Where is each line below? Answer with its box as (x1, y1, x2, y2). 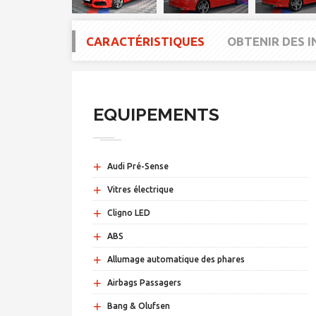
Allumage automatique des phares (107, 255, 245, 265)
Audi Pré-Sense (107, 162, 169, 171)
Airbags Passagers (107, 278, 181, 288)
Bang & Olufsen (107, 301, 170, 311)
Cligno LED (107, 208, 150, 218)
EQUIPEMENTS (93, 104, 219, 126)
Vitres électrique (107, 185, 174, 195)
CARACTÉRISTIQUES (86, 35, 205, 49)
